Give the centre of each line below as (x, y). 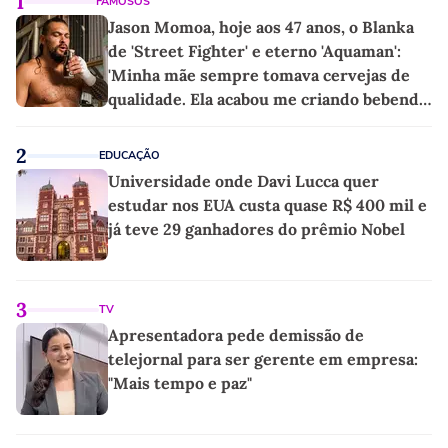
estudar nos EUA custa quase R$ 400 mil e (267, 205)
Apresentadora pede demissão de (236, 335)
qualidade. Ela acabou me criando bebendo (268, 99)
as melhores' (156, 123)
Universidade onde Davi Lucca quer (243, 181)
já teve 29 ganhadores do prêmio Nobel (256, 229)
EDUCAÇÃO (129, 156)
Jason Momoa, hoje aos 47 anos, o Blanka (261, 27)
